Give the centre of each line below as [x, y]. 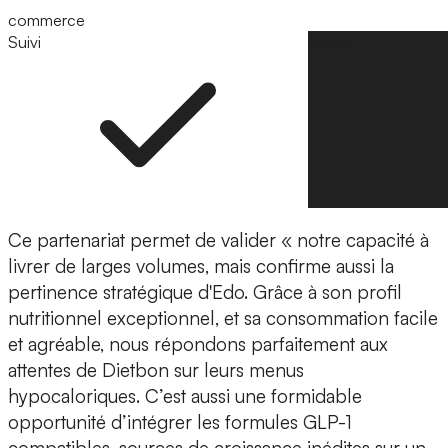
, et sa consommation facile [326, 317]
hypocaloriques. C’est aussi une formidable [185, 395]
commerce [46, 19]
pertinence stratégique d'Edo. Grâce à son [182, 291]
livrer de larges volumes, [108, 265]
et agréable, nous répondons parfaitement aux [198, 343]
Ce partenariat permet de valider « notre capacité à [218, 239]
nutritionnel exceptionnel [111, 317]
